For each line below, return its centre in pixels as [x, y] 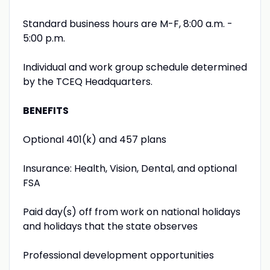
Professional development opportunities [118, 255]
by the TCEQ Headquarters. [87, 81]
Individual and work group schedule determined [135, 67]
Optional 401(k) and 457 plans [94, 139]
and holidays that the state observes [110, 226]
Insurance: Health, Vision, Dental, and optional [130, 168]
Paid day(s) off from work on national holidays [131, 212]
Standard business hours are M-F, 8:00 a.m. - [127, 24]
